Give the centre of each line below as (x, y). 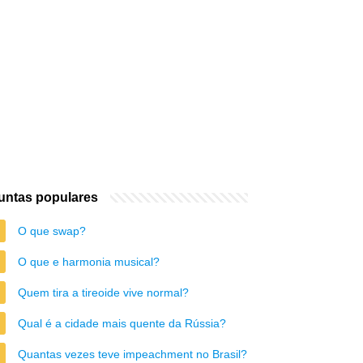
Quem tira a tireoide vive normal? (103, 293)
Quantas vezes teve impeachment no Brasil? (132, 354)
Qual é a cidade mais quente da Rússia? (122, 323)
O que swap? (52, 231)
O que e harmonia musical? (89, 262)
